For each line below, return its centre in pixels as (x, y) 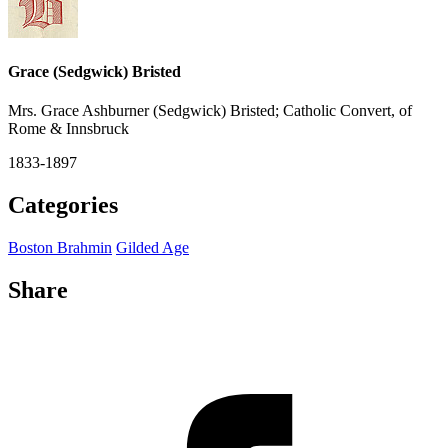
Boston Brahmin (60, 248)
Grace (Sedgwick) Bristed (94, 72)
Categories (63, 205)
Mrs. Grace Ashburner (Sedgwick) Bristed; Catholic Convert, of (210, 111)
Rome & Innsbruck (68, 129)
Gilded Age (152, 248)
